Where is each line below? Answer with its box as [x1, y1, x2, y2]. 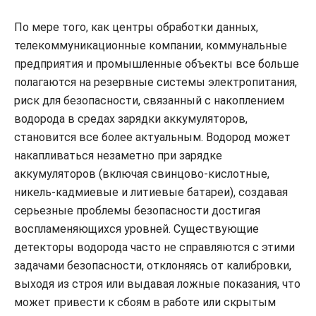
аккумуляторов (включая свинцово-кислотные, [14, 167, 269, 181]
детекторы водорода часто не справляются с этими [14, 241, 295, 255]
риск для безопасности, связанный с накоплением [14, 94, 284, 108]
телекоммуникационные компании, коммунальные [14, 39, 287, 53]
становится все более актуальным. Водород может [14, 130, 291, 145]
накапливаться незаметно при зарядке [14, 149, 222, 163]
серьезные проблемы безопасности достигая [14, 204, 260, 218]
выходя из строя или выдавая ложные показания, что [14, 277, 300, 291]
